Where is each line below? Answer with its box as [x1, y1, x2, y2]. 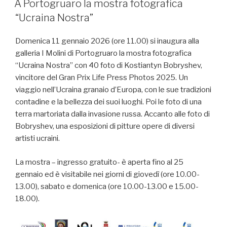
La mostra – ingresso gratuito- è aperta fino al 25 [15, 157, 183, 167]
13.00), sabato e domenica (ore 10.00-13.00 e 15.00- [15, 181, 199, 191]
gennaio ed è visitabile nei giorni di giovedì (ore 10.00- [15, 169, 200, 179]
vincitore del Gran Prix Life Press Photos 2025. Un [15, 73, 188, 83]
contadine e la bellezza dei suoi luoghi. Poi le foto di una [15, 97, 202, 107]
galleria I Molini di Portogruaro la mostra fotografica [15, 49, 192, 58]
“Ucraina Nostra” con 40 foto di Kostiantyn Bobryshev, [15, 61, 202, 70]
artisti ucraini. [15, 134, 60, 143]
